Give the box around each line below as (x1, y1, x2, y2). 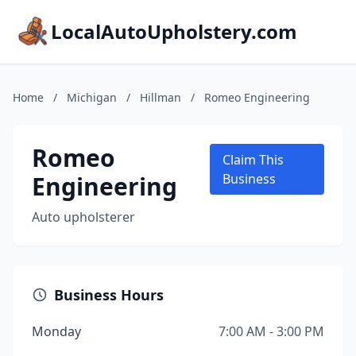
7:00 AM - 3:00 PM (219, 323, 324, 340)
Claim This (222, 151, 284, 168)
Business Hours (54, 285, 164, 304)
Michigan (67, 90, 117, 105)
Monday (32, 323, 81, 340)
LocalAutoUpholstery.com (51, 18, 297, 44)
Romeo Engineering (204, 90, 310, 105)
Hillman (140, 90, 181, 105)
